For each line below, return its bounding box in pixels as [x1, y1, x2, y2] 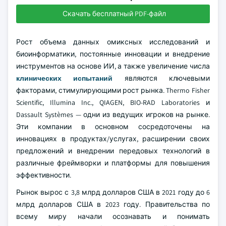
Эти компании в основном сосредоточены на [16, 122, 210, 131]
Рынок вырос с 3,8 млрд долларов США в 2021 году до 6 [16, 188, 210, 197]
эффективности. [16, 171, 71, 180]
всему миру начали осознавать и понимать [16, 212, 210, 221]
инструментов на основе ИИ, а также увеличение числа [16, 62, 210, 71]
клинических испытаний [16, 74, 113, 83]
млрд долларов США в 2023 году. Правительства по [16, 200, 210, 209]
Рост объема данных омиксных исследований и [16, 37, 210, 46]
